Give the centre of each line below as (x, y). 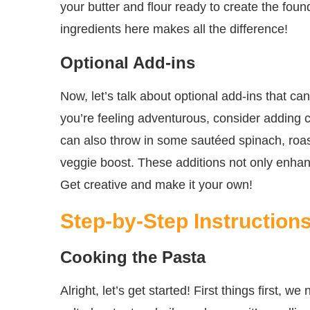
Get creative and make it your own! (156, 185)
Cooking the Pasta (133, 257)
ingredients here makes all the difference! (174, 29)
